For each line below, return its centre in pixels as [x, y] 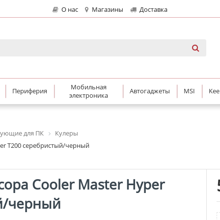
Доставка [152, 10]
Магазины [107, 10]
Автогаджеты [150, 91]
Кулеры [67, 133]
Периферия [30, 91]
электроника [88, 95]
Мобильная [88, 87]
